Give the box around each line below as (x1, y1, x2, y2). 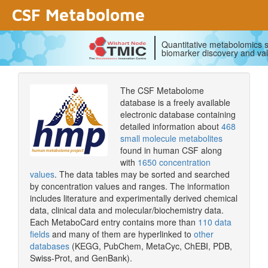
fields (30, 228, 50, 240)
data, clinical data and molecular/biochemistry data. (30, 204, 224, 216)
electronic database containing (120, 108, 236, 120)
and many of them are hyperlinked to (50, 228, 194, 240)
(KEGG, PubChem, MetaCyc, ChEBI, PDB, (69, 240, 232, 252)
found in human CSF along (120, 144, 222, 156)
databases (30, 240, 69, 252)
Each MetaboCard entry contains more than (30, 216, 198, 228)
